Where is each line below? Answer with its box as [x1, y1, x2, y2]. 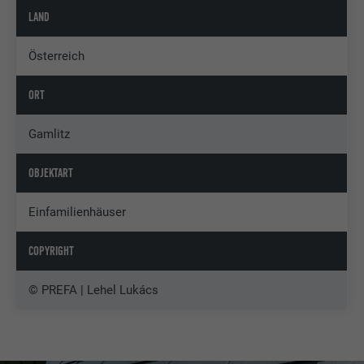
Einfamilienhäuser [28, 205, 127, 220]
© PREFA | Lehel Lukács [28, 283, 159, 298]
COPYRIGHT [28, 244, 75, 259]
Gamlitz [28, 127, 71, 142]
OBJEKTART [28, 166, 74, 181]
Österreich [28, 49, 85, 64]
